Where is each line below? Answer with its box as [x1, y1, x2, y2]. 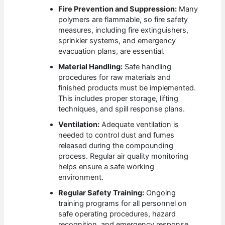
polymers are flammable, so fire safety [58, 15, 188, 24]
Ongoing [144, 188, 176, 197]
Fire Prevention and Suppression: [58, 4, 177, 14]
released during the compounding [58, 141, 174, 150]
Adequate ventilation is [99, 120, 179, 129]
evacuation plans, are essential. [58, 46, 165, 56]
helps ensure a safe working [58, 162, 155, 171]
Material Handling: [58, 62, 123, 71]
